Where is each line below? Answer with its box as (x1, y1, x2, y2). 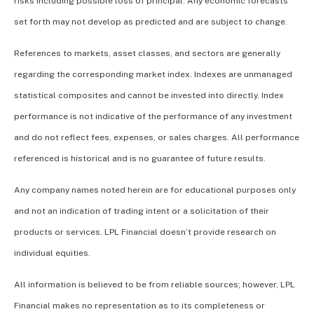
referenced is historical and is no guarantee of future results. (14, 153, 266, 164)
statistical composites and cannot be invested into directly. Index (14, 90, 284, 101)
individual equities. (14, 248, 90, 259)
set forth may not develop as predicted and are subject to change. (14, 17, 287, 27)
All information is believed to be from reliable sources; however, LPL (14, 280, 295, 290)
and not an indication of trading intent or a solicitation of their (14, 206, 269, 217)
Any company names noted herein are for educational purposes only (14, 185, 296, 196)
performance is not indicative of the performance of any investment (14, 111, 292, 122)
